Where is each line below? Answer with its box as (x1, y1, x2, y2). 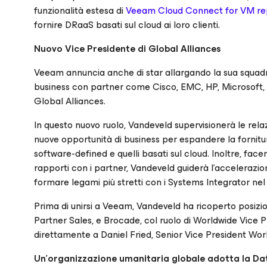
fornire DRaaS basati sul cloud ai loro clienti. (34, 17, 220, 33)
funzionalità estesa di (34, 2, 126, 18)
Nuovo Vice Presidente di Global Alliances (34, 41, 221, 57)
